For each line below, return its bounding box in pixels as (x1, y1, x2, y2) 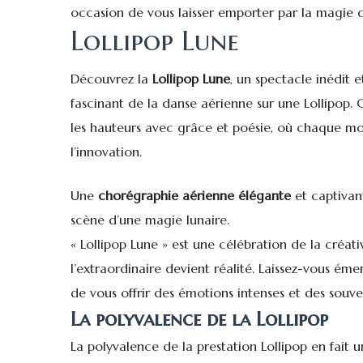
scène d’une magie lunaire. (70, 211, 229, 228)
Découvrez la (70, 70, 152, 87)
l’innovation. (70, 143, 142, 160)
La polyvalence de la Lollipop (70, 306, 328, 331)
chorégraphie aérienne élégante (98, 186, 291, 203)
